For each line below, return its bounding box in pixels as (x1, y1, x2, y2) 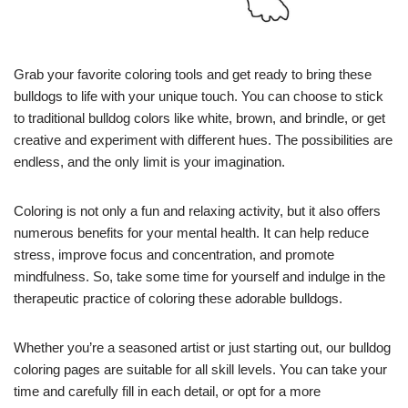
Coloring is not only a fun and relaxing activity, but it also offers (14, 202, 381, 219)
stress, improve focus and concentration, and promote (14, 246, 334, 262)
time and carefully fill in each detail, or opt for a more (14, 382, 321, 399)
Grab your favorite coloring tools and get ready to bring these (14, 66, 372, 82)
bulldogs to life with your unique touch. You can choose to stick (14, 87, 383, 104)
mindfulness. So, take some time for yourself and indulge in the (14, 268, 385, 284)
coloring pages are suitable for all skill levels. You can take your (14, 361, 387, 377)
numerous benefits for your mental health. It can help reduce (14, 224, 369, 240)
